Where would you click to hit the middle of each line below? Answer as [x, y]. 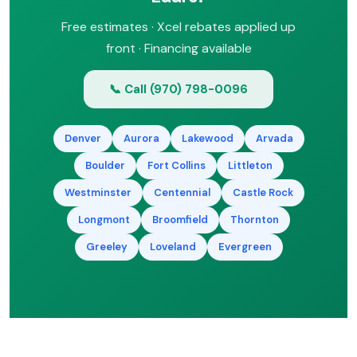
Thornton [255, 220]
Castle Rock [263, 192]
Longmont [104, 220]
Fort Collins [176, 165]
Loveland [173, 247]
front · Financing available [178, 48]
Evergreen [245, 247]
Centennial [182, 192]
